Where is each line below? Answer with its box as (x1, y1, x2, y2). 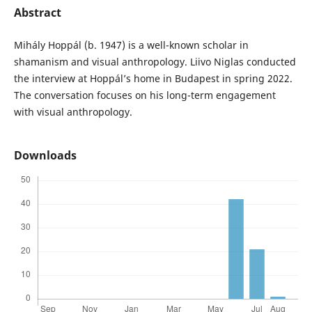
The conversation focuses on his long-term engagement (13, 88, 276, 102)
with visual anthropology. (13, 104, 132, 118)
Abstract (13, 4, 61, 20)
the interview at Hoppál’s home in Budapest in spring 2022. (13, 71, 292, 85)
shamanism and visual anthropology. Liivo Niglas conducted (13, 54, 296, 68)
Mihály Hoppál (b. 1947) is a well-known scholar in (13, 38, 249, 52)
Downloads (13, 148, 77, 164)
